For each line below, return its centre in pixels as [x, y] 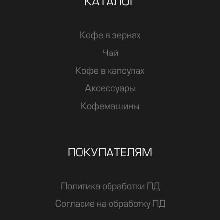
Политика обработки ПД [110, 186]
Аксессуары [110, 89]
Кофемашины [110, 106]
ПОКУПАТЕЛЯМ [110, 153]
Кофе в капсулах [110, 71]
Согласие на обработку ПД [110, 204]
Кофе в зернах [110, 36]
